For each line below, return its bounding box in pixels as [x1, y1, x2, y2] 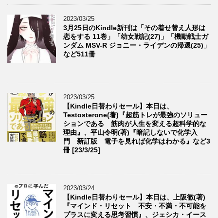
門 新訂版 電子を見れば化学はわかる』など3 [63, 137, 210, 145]
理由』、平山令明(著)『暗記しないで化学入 [63, 128, 198, 136]
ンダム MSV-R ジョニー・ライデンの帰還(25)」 [63, 41, 210, 49]
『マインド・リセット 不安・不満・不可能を [63, 201, 206, 210]
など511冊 [63, 50, 95, 58]
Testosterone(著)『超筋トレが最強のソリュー [63, 110, 207, 119]
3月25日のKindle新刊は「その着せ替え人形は [63, 23, 205, 32]
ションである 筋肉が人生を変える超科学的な [63, 119, 206, 127]
